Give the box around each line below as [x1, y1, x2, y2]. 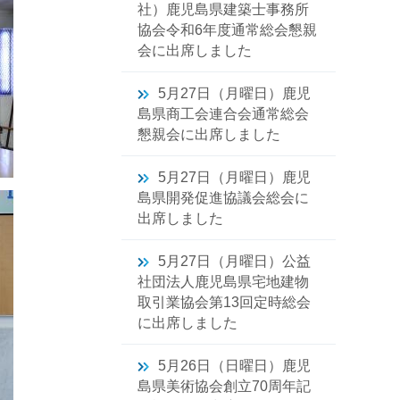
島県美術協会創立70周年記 [137, 379, 311, 394]
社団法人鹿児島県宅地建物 [137, 274, 309, 289]
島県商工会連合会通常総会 [137, 106, 309, 121]
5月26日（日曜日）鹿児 [158, 358, 311, 373]
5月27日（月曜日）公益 [158, 254, 311, 269]
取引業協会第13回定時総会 [137, 295, 311, 310]
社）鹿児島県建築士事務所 [137, 2, 309, 17]
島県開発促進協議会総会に [137, 190, 309, 205]
